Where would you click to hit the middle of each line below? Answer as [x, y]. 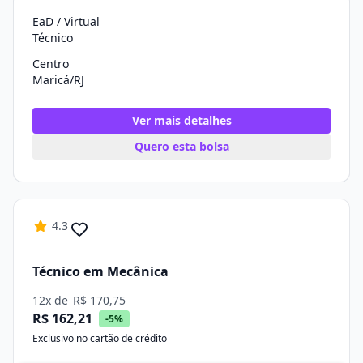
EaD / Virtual [66, 21]
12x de [52, 300]
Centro [51, 64]
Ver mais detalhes [181, 120]
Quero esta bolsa [181, 146]
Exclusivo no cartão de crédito [100, 338]
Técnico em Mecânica [100, 271]
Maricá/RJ [58, 80]
